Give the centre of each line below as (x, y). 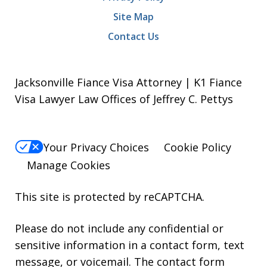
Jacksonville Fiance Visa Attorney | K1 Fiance (128, 83)
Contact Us (133, 37)
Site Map (133, 17)
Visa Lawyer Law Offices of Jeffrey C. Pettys (124, 99)
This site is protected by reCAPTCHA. (110, 196)
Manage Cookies (69, 165)
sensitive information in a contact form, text (130, 245)
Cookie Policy (198, 147)
